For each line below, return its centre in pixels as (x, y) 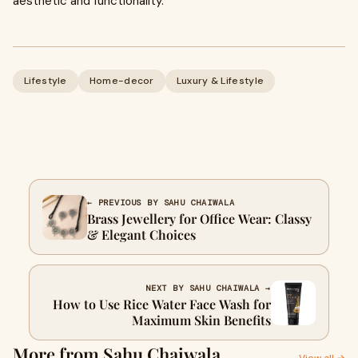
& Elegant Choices (141, 235)
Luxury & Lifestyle (220, 81)
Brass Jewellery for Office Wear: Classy (199, 219)
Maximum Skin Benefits (201, 320)
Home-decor (121, 81)
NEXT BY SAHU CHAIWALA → (208, 288)
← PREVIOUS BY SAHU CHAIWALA (161, 203)
